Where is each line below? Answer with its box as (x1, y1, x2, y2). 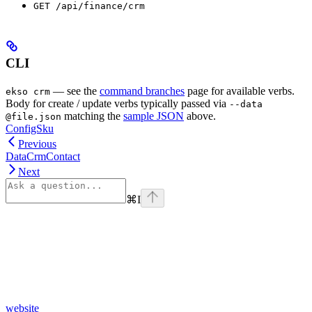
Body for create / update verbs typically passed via (6, 97, 229, 110)
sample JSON (123, 110, 184, 123)
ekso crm (6, 86, 50, 97)
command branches (100, 85, 185, 97)
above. (184, 110, 216, 123)
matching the (61, 110, 123, 123)
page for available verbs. (185, 85, 295, 97)
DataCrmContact (6, 150, 80, 163)
